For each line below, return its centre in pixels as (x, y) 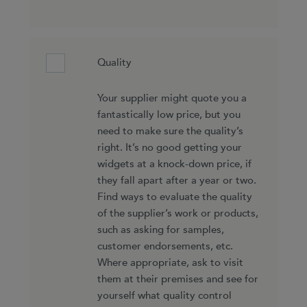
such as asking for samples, (160, 230)
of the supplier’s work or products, (177, 214)
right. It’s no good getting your (169, 148)
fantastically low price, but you (169, 115)
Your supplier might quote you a (172, 99)
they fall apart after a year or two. (176, 181)
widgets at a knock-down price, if (174, 164)
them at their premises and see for (177, 280)
